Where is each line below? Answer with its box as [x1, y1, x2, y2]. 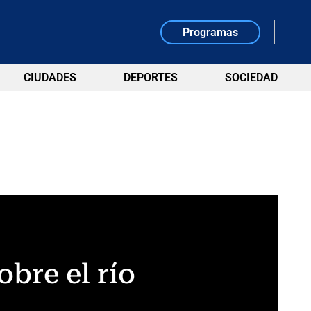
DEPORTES [123, 71, 178, 84]
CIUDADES [23, 71, 76, 84]
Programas [183, 25, 239, 39]
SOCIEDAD [224, 71, 278, 84]
